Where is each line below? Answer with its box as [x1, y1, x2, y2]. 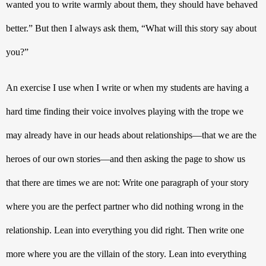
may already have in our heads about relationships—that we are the [6, 129, 256, 140]
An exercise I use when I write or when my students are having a [6, 82, 249, 93]
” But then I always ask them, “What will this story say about [28, 23, 256, 33]
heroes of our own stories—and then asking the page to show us [6, 153, 245, 164]
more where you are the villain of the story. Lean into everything [6, 248, 246, 259]
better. [6, 23, 28, 33]
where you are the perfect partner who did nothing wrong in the [6, 201, 243, 211]
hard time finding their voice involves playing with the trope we [6, 106, 243, 116]
